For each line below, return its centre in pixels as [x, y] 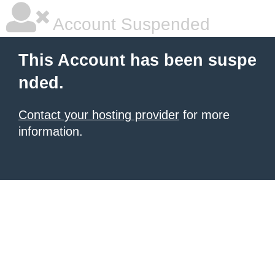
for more [204, 115]
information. [51, 131]
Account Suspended [130, 24]
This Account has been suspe [137, 60]
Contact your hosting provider [99, 115]
